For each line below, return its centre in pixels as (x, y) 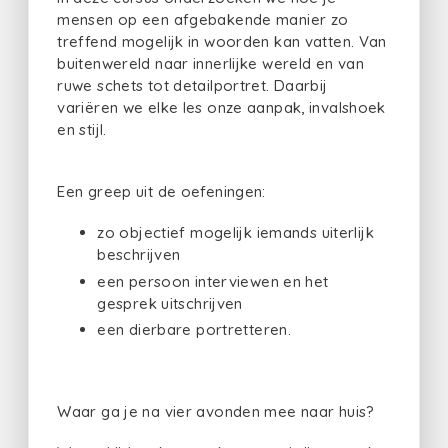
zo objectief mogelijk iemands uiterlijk (235, 233)
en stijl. (82, 129)
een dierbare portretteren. (194, 330)
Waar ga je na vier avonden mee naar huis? (216, 411)
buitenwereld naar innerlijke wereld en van (210, 63)
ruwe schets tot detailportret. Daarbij (192, 85)
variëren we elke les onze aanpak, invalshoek (221, 107)
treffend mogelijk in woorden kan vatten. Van (222, 41)
